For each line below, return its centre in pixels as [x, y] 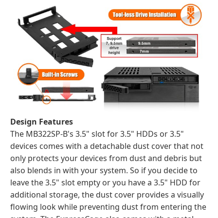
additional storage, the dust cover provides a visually [107, 195]
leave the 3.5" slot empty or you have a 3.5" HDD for [105, 182]
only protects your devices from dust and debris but [106, 158]
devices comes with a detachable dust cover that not [107, 146]
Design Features [42, 122]
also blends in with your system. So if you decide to [104, 170]
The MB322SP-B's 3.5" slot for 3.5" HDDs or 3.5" [97, 134]
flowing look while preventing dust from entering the [108, 207]
